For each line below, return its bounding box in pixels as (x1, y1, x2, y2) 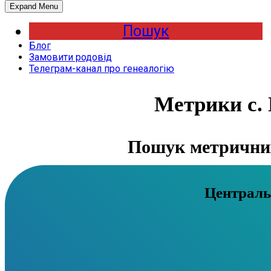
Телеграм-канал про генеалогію (29, 63, 174, 74)
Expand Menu (10, 2, 58, 11)
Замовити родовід (29, 51, 112, 63)
